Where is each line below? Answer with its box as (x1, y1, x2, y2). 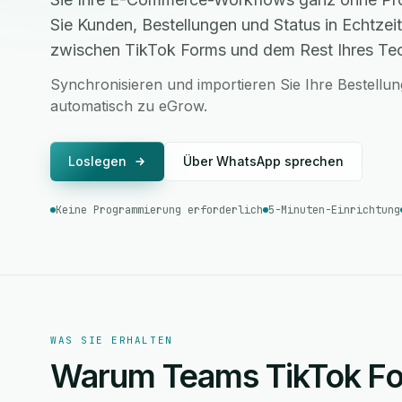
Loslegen (68, 153, 127, 169)
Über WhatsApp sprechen (183, 153, 344, 169)
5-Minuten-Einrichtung (268, 203, 400, 217)
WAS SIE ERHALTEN (50, 334, 173, 346)
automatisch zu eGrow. (50, 97, 207, 115)
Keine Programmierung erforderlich (56, 203, 263, 217)
